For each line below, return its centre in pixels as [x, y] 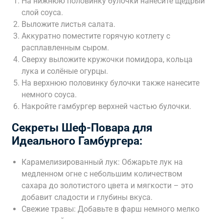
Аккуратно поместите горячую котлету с [96, 36]
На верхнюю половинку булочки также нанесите [110, 83]
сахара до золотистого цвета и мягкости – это [107, 186]
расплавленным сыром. [65, 48]
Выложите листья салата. [68, 24]
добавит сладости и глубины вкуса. [87, 197]
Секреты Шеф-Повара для [82, 128]
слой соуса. [42, 12]
